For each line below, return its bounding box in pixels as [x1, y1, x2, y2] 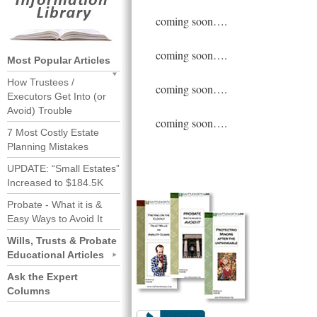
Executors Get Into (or [7, 91, 106, 102]
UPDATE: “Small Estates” [7, 163, 120, 174]
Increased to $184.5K [7, 177, 103, 188]
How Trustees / [7, 76, 74, 88]
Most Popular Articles [7, 54, 110, 66]
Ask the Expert [7, 271, 78, 282]
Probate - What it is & [7, 199, 102, 210]
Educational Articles [7, 249, 104, 260]
